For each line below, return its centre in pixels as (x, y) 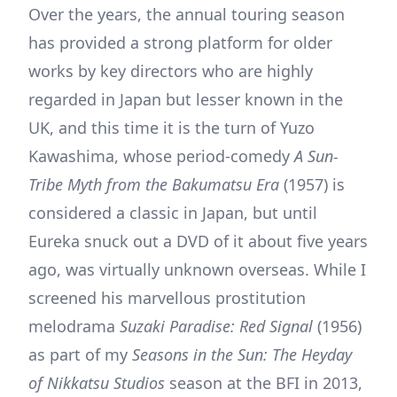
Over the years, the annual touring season (187, 14)
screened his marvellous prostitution (167, 297)
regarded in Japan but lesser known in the (186, 99)
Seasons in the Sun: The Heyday (242, 354)
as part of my (80, 354)
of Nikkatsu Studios (97, 382)
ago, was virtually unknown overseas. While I (197, 269)
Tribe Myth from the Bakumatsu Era (154, 184)
